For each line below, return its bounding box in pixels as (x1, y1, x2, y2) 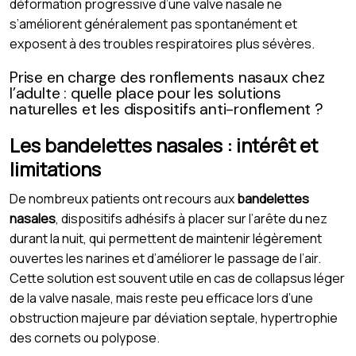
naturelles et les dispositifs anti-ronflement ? (10, 99, 323, 119)
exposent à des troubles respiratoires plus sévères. (10, 34, 315, 52)
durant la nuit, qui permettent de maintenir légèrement (10, 229, 322, 247)
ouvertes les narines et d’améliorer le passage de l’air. (10, 249, 321, 267)
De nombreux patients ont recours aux (10, 189, 237, 207)
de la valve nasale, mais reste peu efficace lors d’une (10, 288, 313, 307)
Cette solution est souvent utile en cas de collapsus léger (10, 269, 345, 287)
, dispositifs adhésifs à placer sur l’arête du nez (56, 209, 327, 227)
